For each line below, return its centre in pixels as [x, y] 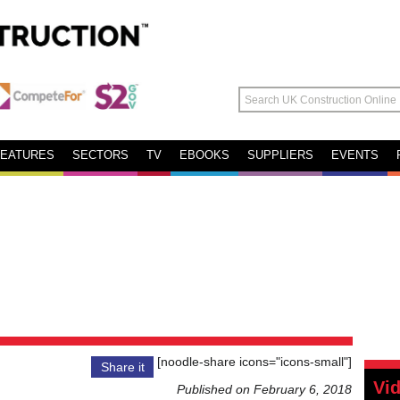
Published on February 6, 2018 [264, 389]
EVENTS [355, 155]
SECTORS [100, 155]
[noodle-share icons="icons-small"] [253, 362]
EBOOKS [204, 155]
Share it [122, 367]
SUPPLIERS [280, 155]
